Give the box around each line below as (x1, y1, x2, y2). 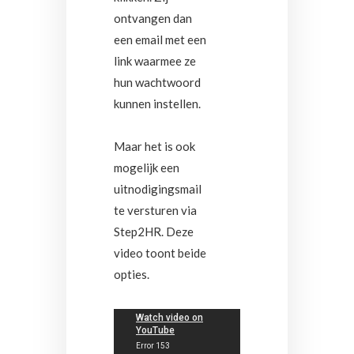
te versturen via (114, 203, 197, 217)
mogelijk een (114, 160, 179, 175)
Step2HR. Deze (114, 224, 194, 239)
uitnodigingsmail (114, 182, 201, 196)
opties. (114, 267, 149, 281)
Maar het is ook (114, 139, 195, 153)
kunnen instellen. (114, 96, 201, 111)
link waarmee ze (114, 54, 196, 68)
